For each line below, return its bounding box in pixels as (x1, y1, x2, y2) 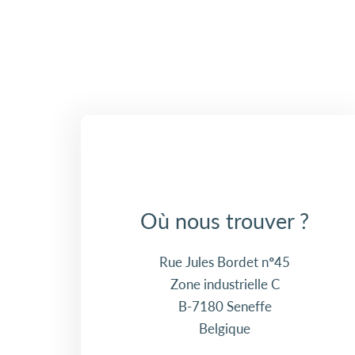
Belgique (199, 320, 251, 337)
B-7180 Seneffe (177, 298, 272, 315)
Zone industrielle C (170, 276, 280, 292)
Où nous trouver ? (140, 208, 310, 234)
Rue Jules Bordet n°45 (159, 254, 291, 270)
